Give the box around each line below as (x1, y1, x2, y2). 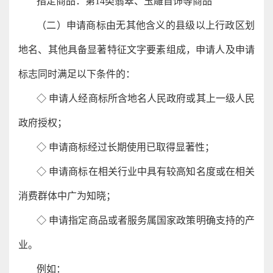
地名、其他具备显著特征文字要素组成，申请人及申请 (18, 44, 255, 55)
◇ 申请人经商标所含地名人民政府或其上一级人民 (37, 93, 255, 104)
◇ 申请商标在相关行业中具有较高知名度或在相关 (37, 166, 255, 177)
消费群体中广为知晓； (18, 191, 116, 201)
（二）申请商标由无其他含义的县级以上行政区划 (37, 20, 255, 30)
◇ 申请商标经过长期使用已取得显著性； (37, 142, 214, 152)
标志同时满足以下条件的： (18, 69, 135, 79)
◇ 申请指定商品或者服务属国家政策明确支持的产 (37, 215, 255, 225)
